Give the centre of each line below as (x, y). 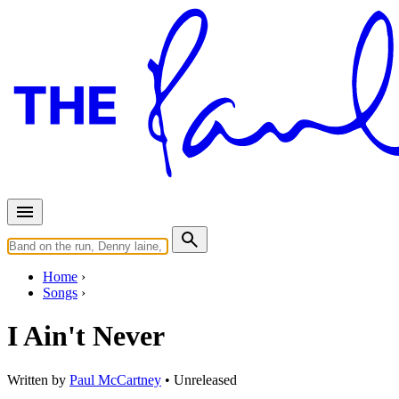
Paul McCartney (115, 379)
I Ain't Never (86, 336)
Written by (38, 379)
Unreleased (205, 379)
